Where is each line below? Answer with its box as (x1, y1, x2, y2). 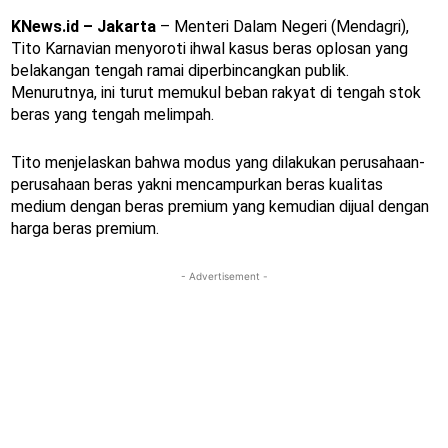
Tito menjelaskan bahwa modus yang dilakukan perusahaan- (11, 152, 425, 172)
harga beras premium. (11, 218, 159, 238)
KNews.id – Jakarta (11, 16, 156, 36)
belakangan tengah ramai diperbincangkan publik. (11, 60, 349, 80)
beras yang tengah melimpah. (11, 104, 214, 124)
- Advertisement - (180, 269, 268, 282)
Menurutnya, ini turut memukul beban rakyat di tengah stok (11, 82, 421, 102)
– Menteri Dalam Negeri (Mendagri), (156, 16, 409, 36)
